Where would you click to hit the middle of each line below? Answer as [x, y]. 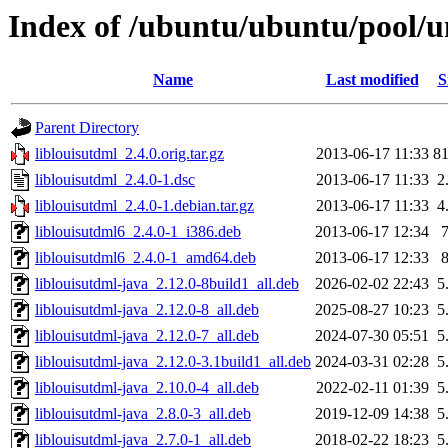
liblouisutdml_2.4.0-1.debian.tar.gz [144, 206]
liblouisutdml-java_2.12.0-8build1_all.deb [167, 284]
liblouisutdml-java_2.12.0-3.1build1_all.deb [173, 362]
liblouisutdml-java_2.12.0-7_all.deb [147, 336]
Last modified [372, 80]
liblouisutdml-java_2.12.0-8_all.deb [147, 310]
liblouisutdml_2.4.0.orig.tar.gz [129, 154]
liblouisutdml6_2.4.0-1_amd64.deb [145, 258]
